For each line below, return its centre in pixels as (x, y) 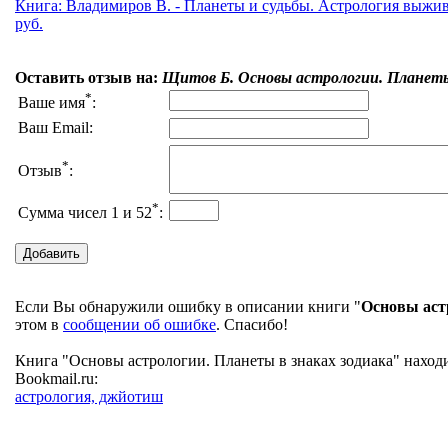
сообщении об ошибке (139, 325)
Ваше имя (51, 103)
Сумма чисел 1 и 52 (85, 213)
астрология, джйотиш (89, 397)
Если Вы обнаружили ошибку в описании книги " (188, 307)
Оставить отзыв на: (88, 78)
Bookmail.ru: (56, 379)
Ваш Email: (55, 128)
